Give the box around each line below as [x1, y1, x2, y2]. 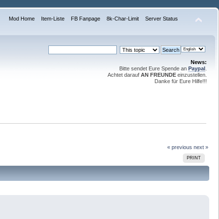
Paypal [188, 66, 205, 71]
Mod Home [8, 16, 35, 22]
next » [193, 144, 208, 150]
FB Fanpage [70, 16, 100, 22]
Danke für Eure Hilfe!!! [154, 78, 207, 84]
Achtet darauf [108, 72, 141, 78]
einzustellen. [176, 72, 207, 78]
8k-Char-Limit [106, 16, 139, 22]
